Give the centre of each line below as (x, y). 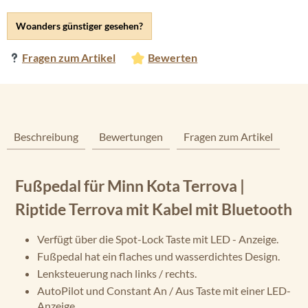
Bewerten (173, 57)
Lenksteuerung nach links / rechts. (117, 273)
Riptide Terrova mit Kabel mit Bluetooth (154, 209)
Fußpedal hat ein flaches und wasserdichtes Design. (158, 256)
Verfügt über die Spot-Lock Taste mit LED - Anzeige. (158, 239)
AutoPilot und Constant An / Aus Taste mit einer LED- (164, 290)
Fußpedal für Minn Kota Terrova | (130, 186)
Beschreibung (46, 136)
